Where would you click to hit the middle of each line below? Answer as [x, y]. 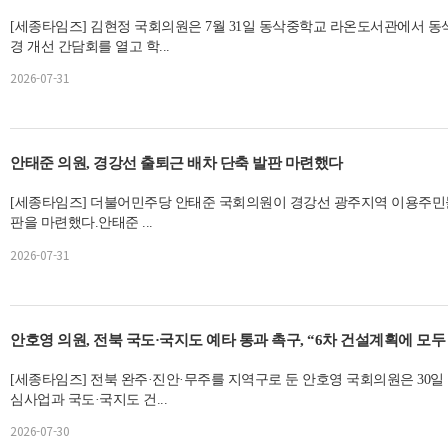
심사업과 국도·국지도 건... [88, 399]
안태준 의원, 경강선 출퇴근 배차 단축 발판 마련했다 [176, 163]
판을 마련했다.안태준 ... [81, 223]
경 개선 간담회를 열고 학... [90, 46]
